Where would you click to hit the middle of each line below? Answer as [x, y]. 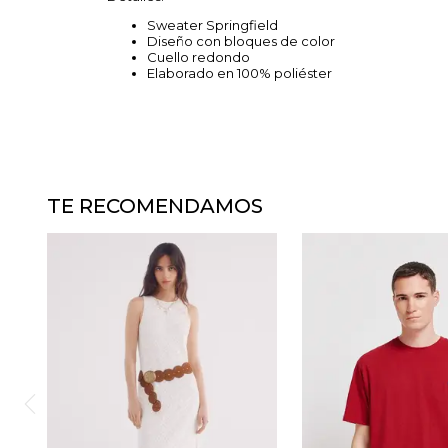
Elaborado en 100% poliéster [239, 73]
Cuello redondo [198, 57]
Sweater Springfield [214, 25]
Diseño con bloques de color [241, 41]
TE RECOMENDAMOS [155, 206]
